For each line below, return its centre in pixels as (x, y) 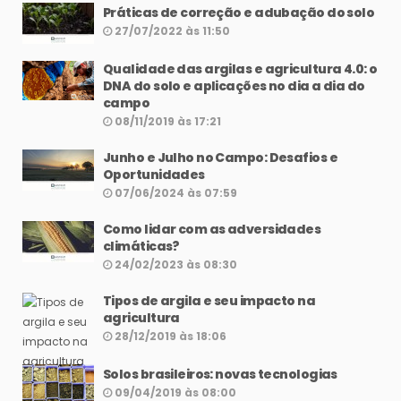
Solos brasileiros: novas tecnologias (220, 375)
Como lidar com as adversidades (212, 230)
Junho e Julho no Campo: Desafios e (220, 158)
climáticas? (141, 247)
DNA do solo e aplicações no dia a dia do (234, 86)
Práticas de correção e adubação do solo (239, 13)
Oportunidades (154, 175)
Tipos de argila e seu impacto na (209, 301)
